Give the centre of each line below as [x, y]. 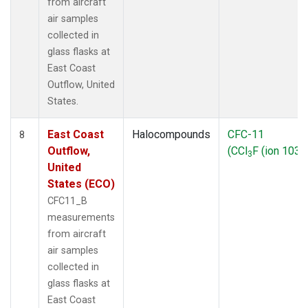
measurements [81, 217]
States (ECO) [81, 184]
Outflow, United [81, 85]
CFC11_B [67, 201]
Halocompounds [171, 134]
